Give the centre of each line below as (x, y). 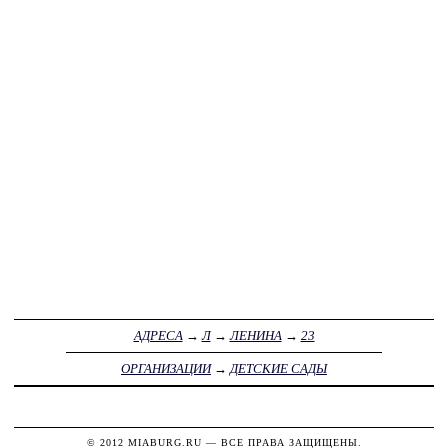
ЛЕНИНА (255, 336)
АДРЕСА (158, 336)
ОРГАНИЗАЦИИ (166, 369)
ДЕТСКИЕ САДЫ (278, 369)
